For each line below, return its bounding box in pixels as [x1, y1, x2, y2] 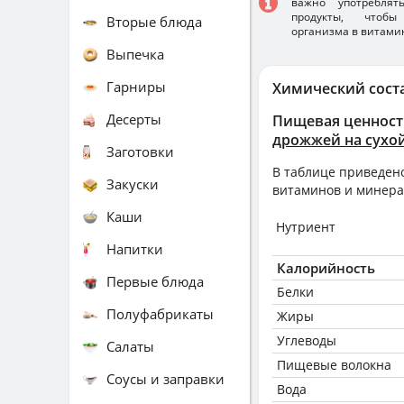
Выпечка [106, 44, 164, 63]
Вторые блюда [106, 12, 202, 31]
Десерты [106, 109, 161, 128]
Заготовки [106, 142, 174, 161]
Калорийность [277, 259, 375, 277]
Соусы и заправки [106, 369, 225, 388]
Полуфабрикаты [106, 304, 214, 323]
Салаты [106, 336, 154, 355]
